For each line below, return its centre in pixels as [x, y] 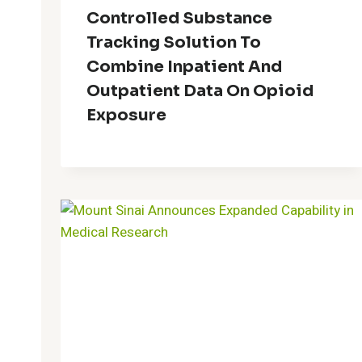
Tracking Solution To [174, 42]
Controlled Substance [179, 18]
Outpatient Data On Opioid [200, 90]
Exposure [126, 115]
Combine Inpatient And [184, 66]
